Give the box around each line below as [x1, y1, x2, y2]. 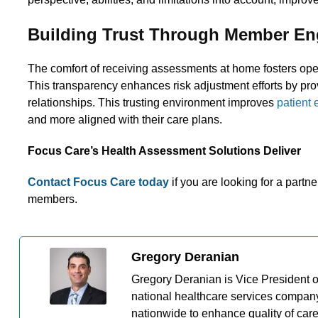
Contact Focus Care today [28, 176, 169, 189]
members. [28, 193, 77, 206]
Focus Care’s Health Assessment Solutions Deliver [28, 145, 304, 158]
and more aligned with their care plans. [28, 114, 222, 126]
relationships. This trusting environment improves [28, 97, 277, 109]
